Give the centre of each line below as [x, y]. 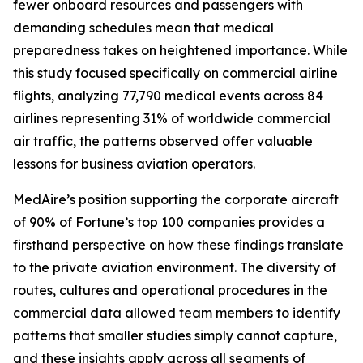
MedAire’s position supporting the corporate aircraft [176, 199]
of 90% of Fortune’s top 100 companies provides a [169, 222]
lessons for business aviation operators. [134, 164]
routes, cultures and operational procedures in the [170, 290]
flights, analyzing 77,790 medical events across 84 [168, 96]
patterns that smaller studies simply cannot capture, [175, 335]
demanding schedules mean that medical [143, 28]
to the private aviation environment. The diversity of [175, 267]
